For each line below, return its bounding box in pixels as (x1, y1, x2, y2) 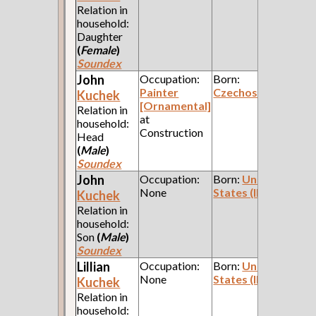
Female (80, 42, 117, 56)
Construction (140, 125, 204, 139)
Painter (140, 85, 179, 99)
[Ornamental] (140, 98, 212, 112)
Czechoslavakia (213, 85, 296, 99)
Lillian (77, 258, 111, 274)
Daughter (77, 29, 123, 43)
